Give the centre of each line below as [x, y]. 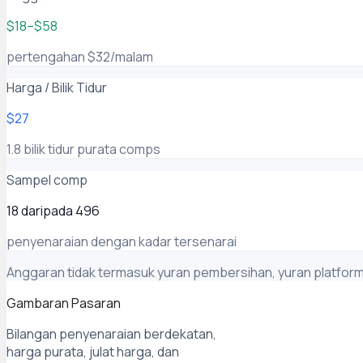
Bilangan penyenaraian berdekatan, [111, 333]
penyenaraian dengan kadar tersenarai [122, 241]
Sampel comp [47, 179]
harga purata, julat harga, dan [93, 351]
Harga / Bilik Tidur [57, 87]
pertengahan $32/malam [80, 56]
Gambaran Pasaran [64, 303]
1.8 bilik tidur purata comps [83, 149]
